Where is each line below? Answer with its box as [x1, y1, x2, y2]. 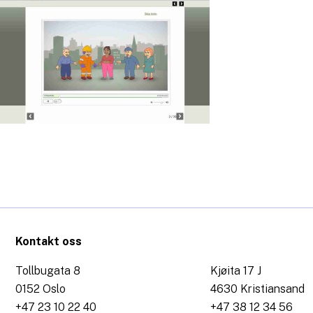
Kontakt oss [15, 235, 82, 248]
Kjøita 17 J [210, 264, 262, 277]
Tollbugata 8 [15, 264, 80, 277]
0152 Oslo [15, 282, 66, 296]
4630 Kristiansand [210, 282, 305, 296]
